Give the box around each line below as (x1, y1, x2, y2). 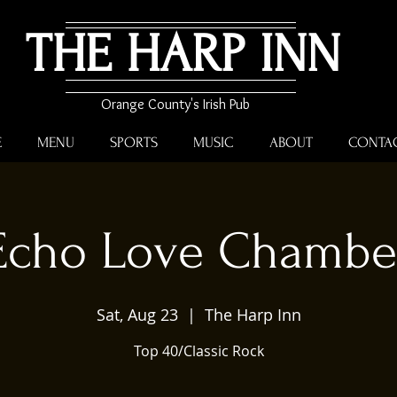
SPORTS (110, 134, 158, 151)
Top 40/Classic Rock (133, 341, 264, 361)
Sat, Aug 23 (96, 304, 178, 325)
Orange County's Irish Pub (100, 96, 250, 113)
